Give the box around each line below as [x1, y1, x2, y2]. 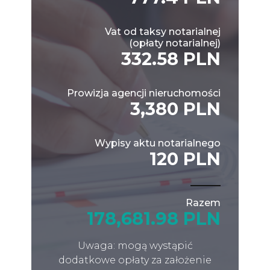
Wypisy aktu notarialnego [95, 137, 221, 149]
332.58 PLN [121, 48, 221, 69]
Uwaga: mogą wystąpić [77, 239, 193, 251]
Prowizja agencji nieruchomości [67, 87, 221, 99]
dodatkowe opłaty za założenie [58, 254, 212, 266]
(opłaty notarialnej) [129, 37, 221, 49]
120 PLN [149, 148, 221, 169]
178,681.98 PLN [87, 207, 221, 229]
